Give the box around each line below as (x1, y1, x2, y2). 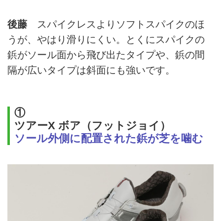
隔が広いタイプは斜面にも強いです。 (7, 65, 175, 76)
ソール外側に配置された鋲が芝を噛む (14, 132, 203, 145)
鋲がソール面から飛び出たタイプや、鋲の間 (7, 49, 205, 61)
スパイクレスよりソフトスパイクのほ (27, 19, 205, 30)
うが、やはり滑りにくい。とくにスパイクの (7, 34, 205, 45)
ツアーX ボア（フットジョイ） (14, 119, 171, 132)
